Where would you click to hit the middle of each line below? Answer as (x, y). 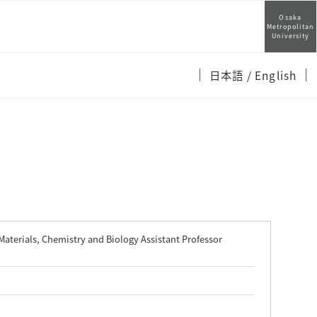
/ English (272, 75)
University (290, 36)
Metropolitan (290, 27)
